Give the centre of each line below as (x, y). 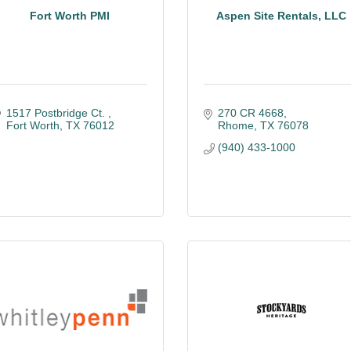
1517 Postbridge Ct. (57, 113)
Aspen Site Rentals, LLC (281, 15)
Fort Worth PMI (70, 15)
